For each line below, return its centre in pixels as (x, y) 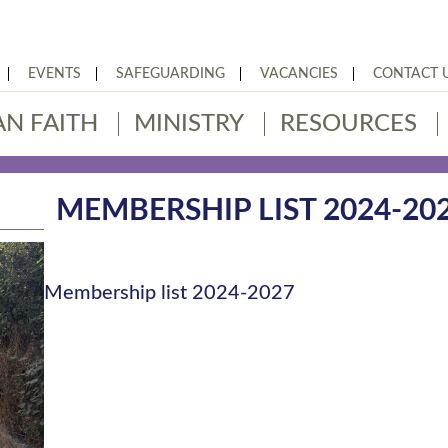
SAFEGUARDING (170, 74)
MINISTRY (189, 124)
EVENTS (54, 74)
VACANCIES (299, 74)
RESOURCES (348, 124)
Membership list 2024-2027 (170, 293)
